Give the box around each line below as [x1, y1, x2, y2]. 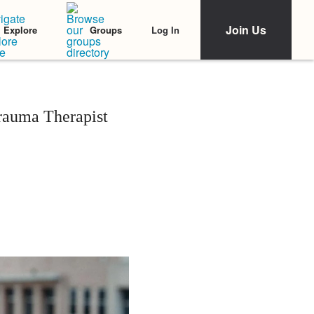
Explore [4, 23, 37, 36]
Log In [151, 22, 179, 36]
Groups [90, 23, 122, 36]
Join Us [226, 22, 266, 38]
